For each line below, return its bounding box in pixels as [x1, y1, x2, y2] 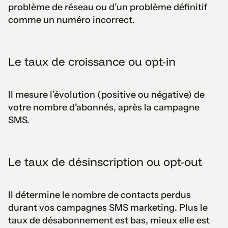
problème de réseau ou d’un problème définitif [8, 1, 208, 13]
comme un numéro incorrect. [8, 14, 135, 25]
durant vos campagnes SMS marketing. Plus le [8, 202, 208, 213]
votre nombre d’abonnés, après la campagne [8, 101, 199, 113]
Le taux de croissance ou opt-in [8, 54, 176, 69]
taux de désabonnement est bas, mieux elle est [8, 214, 210, 226]
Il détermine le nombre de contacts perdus [8, 189, 191, 201]
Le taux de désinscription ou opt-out [8, 154, 202, 169]
